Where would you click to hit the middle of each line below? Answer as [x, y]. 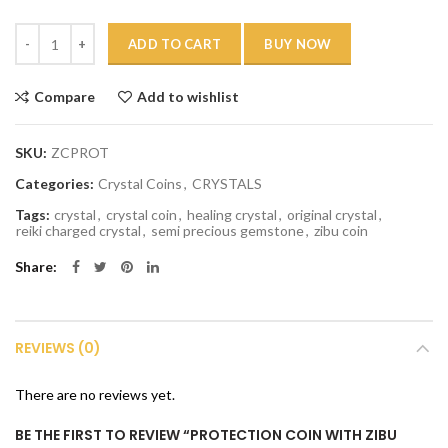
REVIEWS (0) [58, 348]
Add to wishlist [188, 97]
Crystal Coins [140, 184]
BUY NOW [298, 44]
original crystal [332, 215]
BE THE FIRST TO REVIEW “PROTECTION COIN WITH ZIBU [206, 435]
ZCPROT [80, 153]
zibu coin [341, 231]
